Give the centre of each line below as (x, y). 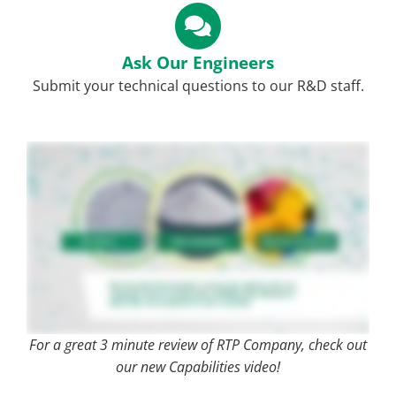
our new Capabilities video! (198, 367)
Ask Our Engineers (198, 63)
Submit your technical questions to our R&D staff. (198, 86)
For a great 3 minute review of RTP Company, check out (198, 345)
